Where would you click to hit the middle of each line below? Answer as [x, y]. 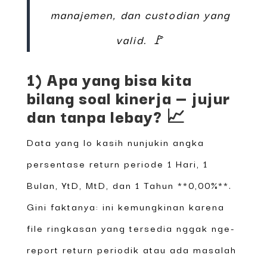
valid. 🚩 [141, 39]
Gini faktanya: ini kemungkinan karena [125, 206]
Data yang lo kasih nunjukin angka [115, 142]
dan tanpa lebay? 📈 [106, 115]
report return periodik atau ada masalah [131, 249]
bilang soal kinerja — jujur [128, 97]
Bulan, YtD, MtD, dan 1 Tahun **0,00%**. [129, 184]
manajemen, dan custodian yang [141, 14]
